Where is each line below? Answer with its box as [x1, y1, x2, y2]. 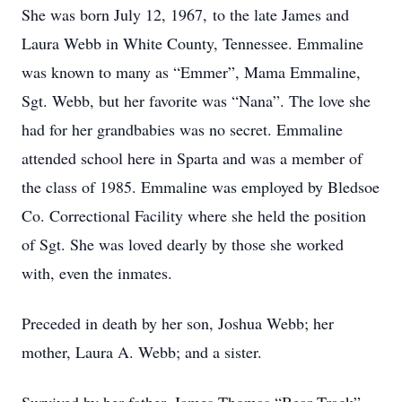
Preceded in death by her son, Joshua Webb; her [22, 312, 334, 334]
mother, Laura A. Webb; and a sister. [22, 341, 262, 363]
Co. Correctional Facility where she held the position [22, 205, 366, 226]
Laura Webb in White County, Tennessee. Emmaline [22, 32, 363, 54]
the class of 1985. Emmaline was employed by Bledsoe [22, 176, 380, 197]
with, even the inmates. [22, 262, 172, 284]
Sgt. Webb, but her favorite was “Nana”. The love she [22, 90, 371, 111]
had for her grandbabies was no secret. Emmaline [22, 118, 343, 140]
